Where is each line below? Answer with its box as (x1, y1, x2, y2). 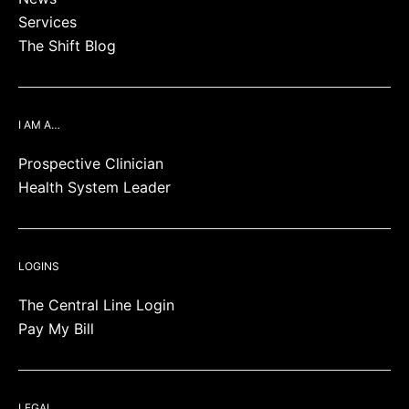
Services (18, 13, 77, 31)
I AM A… (18, 118, 60, 131)
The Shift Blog (18, 37, 116, 55)
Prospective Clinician (18, 154, 163, 173)
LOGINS (18, 259, 59, 273)
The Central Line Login (18, 296, 174, 314)
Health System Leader (18, 178, 171, 196)
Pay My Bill (18, 320, 94, 338)
